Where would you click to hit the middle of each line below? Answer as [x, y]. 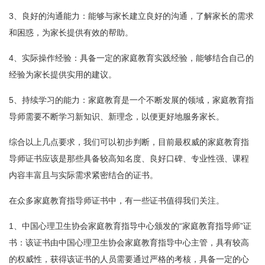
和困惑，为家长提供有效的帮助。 [71, 33]
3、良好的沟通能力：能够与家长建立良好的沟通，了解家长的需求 [131, 16]
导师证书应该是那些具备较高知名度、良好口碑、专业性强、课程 [129, 159]
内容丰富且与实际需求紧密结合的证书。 [83, 175]
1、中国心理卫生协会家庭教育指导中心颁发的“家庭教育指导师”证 [130, 226]
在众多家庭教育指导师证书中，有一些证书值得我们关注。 [117, 201]
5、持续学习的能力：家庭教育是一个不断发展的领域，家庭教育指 [131, 100]
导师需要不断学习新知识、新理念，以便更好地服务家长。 [117, 117]
